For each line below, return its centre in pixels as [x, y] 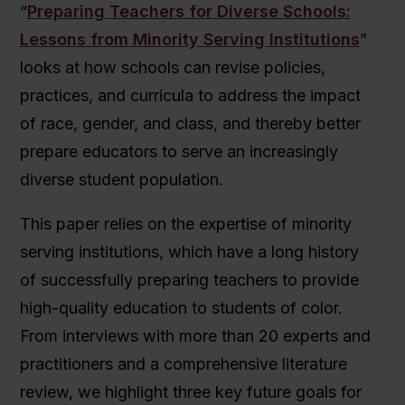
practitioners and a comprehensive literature [183, 364]
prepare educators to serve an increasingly [179, 151]
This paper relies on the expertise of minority [185, 224]
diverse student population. [121, 179]
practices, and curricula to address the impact [190, 95]
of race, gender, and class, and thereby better [190, 123]
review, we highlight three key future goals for [190, 392]
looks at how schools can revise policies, [172, 67]
